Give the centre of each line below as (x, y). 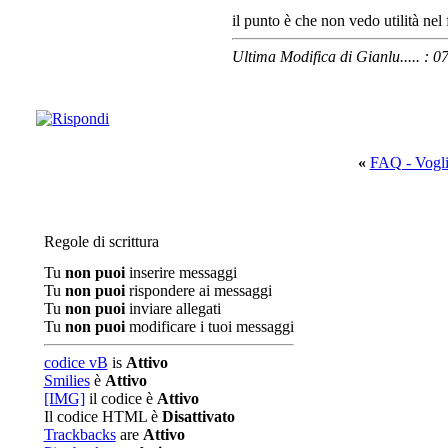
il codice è (120, 398)
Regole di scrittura (101, 241)
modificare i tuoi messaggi (209, 326)
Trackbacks (79, 434)
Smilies (66, 380)
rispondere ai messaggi (198, 290)
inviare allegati (172, 308)
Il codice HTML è (102, 416)
